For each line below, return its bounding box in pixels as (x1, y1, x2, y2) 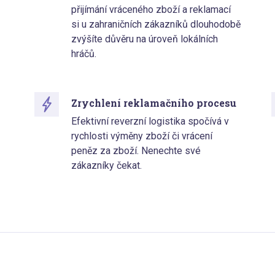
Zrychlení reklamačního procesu (71, 96, 236, 110)
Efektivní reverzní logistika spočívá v (71, 115, 229, 128)
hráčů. (71, 48, 96, 60)
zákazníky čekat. (71, 160, 142, 172)
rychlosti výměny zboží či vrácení (71, 130, 212, 142)
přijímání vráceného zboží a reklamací (71, 4, 231, 16)
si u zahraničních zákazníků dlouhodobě (71, 18, 241, 31)
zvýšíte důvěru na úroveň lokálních (71, 33, 218, 45)
